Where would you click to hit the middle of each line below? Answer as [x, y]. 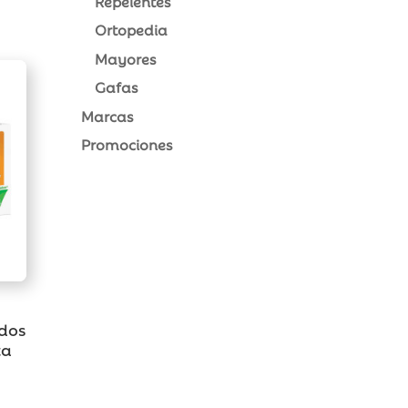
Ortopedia [132, 30]
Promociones [127, 144]
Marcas [107, 115]
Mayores [126, 58]
